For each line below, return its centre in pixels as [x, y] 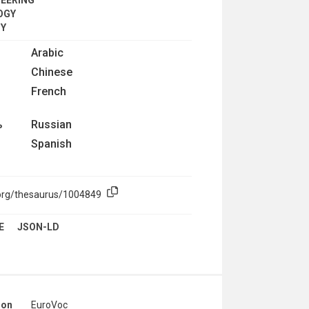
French [49, 91]
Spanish [52, 143]
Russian [52, 124]
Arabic [48, 52]
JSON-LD [39, 227]
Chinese [52, 72]
